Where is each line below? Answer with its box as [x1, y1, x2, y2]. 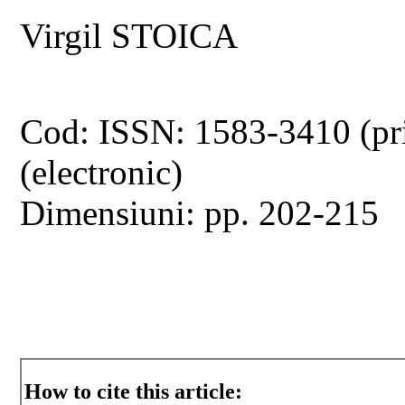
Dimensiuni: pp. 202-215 [20, 193, 380, 232]
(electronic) [20, 152, 184, 192]
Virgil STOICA [20, 15, 239, 55]
